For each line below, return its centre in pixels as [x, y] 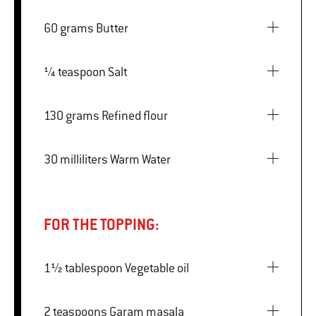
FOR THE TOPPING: [102, 224]
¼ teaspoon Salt [118, 72]
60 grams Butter [112, 28]
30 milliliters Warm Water [140, 159]
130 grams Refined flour [135, 115]
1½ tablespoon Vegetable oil [157, 268]
